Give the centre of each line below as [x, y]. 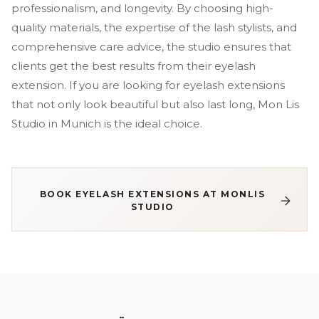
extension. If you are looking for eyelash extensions [148, 85]
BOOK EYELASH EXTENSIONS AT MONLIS [152, 194]
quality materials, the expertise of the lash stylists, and [154, 27]
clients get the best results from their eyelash [134, 66]
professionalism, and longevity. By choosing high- [142, 8]
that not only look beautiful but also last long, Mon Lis [155, 104]
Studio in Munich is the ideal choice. [107, 124]
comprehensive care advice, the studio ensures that [151, 47]
